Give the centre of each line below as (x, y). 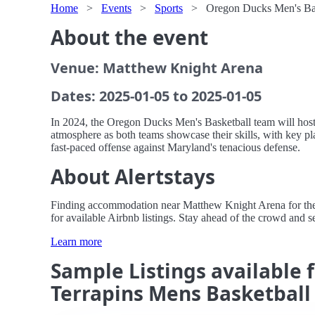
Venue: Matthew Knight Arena (157, 68)
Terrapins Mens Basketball (181, 293)
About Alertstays (133, 176)
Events (116, 8)
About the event (129, 37)
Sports (169, 8)
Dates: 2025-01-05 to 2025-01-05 (156, 96)
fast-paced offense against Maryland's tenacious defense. (175, 147)
